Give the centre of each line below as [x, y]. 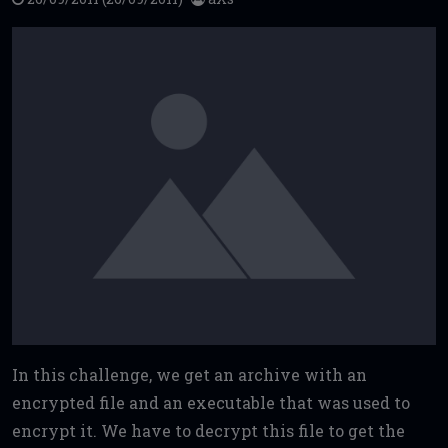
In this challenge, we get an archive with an [189, 374]
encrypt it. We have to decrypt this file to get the [208, 430]
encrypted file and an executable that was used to [211, 402]
